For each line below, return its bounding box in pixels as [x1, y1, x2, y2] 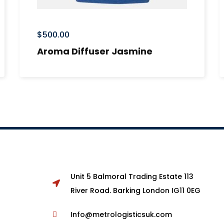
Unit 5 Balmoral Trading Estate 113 [70, 171, 194, 181]
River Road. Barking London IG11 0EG [70, 185, 201, 195]
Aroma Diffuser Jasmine [37, 44, 152, 57]
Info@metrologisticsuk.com [70, 209, 172, 219]
